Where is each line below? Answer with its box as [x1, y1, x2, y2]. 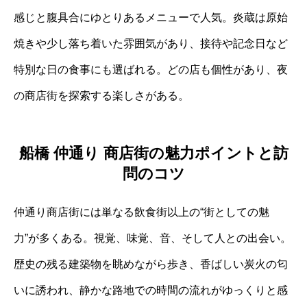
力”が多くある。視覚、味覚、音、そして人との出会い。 [14, 232, 291, 245]
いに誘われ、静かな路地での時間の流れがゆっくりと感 [14, 284, 288, 297]
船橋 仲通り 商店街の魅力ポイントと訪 [19, 145, 288, 162]
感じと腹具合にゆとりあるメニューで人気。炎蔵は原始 [14, 11, 288, 23]
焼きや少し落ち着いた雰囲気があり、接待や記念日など [14, 37, 288, 49]
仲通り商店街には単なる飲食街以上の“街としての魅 [14, 206, 269, 219]
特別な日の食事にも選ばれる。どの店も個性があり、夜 [14, 63, 288, 75]
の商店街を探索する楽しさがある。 [14, 89, 189, 101]
